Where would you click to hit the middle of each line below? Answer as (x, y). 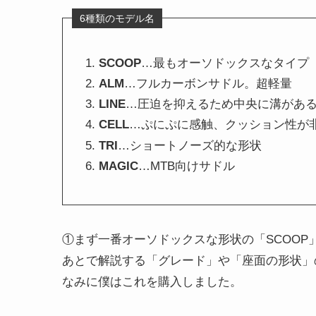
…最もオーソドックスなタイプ (225, 63)
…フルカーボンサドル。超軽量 (208, 83)
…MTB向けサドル (187, 166)
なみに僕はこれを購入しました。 (152, 282)
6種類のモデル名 (117, 18)
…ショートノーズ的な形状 (190, 145)
